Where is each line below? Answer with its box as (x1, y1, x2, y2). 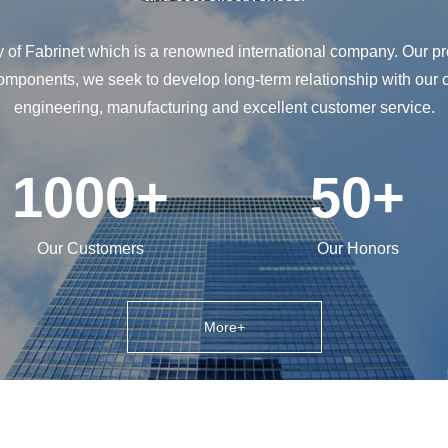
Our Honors (316, 240, 399, 258)
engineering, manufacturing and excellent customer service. (13, 99, 435, 117)
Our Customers (36, 240, 144, 258)
